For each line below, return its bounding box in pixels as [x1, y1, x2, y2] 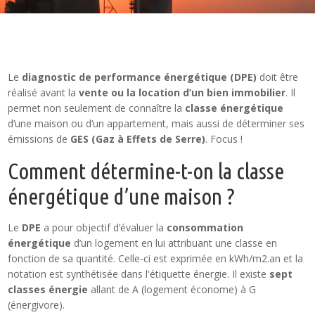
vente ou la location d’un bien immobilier [79, 86, 286, 99]
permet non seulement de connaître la [8, 101, 183, 115]
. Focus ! [205, 132, 243, 146]
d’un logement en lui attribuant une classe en [71, 236, 278, 250]
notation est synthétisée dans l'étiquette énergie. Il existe [8, 267, 270, 281]
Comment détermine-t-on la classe [8, 158, 285, 184]
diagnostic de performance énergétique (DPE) [22, 70, 257, 84]
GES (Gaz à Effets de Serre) [70, 132, 206, 146]
